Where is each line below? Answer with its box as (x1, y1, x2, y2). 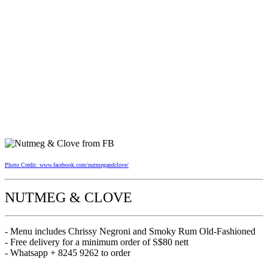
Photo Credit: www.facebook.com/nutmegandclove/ (5, 161, 129, 168)
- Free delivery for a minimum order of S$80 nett (5, 236, 188, 247)
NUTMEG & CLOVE (5, 189, 132, 205)
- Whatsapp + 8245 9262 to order (5, 247, 130, 258)
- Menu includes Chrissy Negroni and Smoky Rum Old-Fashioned (5, 226, 255, 236)
